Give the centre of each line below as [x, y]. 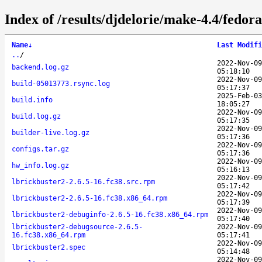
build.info [32, 100]
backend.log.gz [40, 67]
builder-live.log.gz [51, 132]
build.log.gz [36, 116]
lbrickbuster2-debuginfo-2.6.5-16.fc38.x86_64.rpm [110, 214]
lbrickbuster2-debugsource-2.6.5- [77, 227]
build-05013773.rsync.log [61, 83]
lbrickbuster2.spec [49, 247]
